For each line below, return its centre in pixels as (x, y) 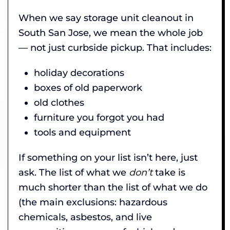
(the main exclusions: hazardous (93, 202)
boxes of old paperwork (88, 88)
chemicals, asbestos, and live (85, 217)
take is (169, 172)
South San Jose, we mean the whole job (111, 33)
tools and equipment (82, 132)
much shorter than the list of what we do (113, 187)
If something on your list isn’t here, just (108, 157)
